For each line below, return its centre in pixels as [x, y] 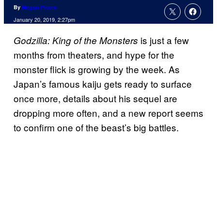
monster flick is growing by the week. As [97, 69]
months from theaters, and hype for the [94, 55]
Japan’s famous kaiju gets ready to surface [103, 84]
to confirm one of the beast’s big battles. [96, 127]
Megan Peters [39, 7]
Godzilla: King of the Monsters [76, 40]
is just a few [163, 40]
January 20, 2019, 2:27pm [44, 20]
